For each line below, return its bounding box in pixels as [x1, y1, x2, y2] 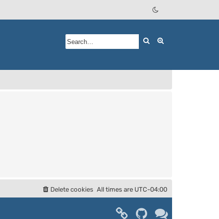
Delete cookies [50, 186, 93, 194]
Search [150, 37, 173, 44]
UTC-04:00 [134, 186, 167, 194]
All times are [97, 186, 134, 194]
